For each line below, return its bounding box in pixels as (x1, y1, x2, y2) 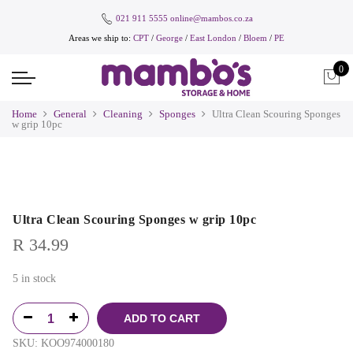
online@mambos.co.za (169, 13, 253, 23)
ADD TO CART (124, 311, 200, 325)
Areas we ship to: (69, 33, 133, 43)
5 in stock (13, 272, 56, 284)
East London (190, 33, 239, 43)
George (156, 33, 183, 43)
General (54, 107, 87, 120)
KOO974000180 (41, 336, 114, 349)
